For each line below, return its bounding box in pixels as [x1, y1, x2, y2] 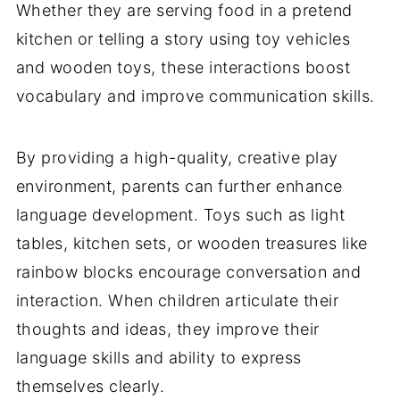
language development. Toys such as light [15, 205, 346, 225]
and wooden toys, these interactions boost [15, 58, 351, 78]
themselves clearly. [15, 377, 165, 396]
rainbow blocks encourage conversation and [15, 262, 362, 282]
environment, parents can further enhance [15, 177, 343, 196]
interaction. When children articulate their [15, 291, 339, 311]
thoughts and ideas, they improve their [15, 320, 320, 339]
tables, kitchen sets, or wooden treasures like [15, 234, 368, 254]
